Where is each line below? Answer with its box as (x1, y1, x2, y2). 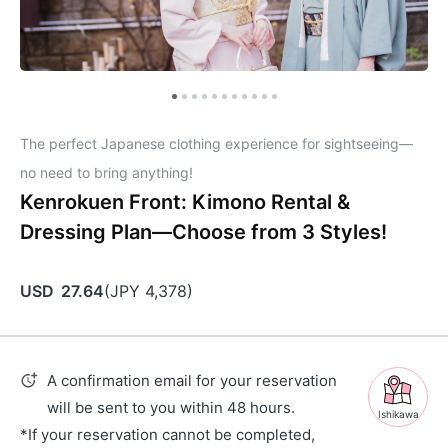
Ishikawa (377, 408, 419, 420)
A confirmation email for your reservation (47, 371, 337, 390)
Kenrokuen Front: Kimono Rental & (20, 190, 350, 214)
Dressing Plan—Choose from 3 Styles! (20, 220, 387, 244)
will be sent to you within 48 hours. (47, 398, 295, 417)
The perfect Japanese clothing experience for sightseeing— (20, 135, 413, 152)
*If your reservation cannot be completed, (20, 425, 315, 444)
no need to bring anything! (20, 164, 193, 181)
